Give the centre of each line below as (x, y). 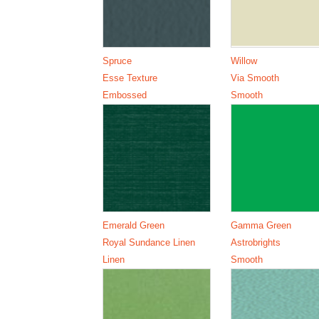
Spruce (117, 61)
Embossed (125, 95)
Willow (244, 61)
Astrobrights (255, 242)
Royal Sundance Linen (149, 242)
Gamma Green (261, 225)
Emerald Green (134, 225)
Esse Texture (130, 78)
